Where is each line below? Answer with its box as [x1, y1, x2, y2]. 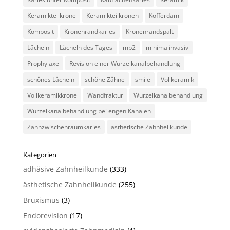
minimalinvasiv [145, 43, 188, 52]
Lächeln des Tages [59, 43, 112, 52]
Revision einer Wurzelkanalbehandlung [69, 59, 180, 68]
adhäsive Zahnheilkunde [23, 164, 108, 174]
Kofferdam [148, 11, 179, 20]
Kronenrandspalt [125, 27, 174, 36]
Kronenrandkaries [64, 27, 116, 36]
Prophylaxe [27, 59, 59, 68]
